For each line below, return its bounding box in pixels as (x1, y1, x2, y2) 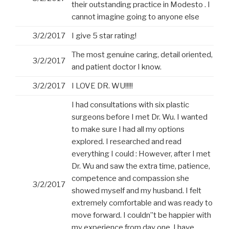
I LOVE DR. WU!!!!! (72, 81, 133, 91)
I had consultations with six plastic (72, 100, 189, 110)
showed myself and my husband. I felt (72, 186, 201, 196)
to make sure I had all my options (72, 125, 185, 134)
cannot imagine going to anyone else (72, 12, 199, 22)
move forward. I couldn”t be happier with (72, 211, 211, 220)
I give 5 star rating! (72, 31, 136, 41)
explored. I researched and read (72, 137, 181, 147)
